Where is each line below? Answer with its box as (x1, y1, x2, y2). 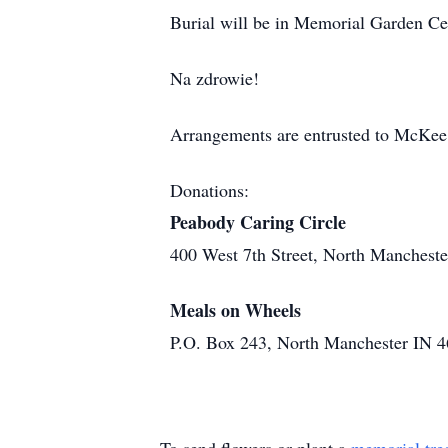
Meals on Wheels (170, 297, 301, 323)
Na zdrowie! (170, 66, 259, 90)
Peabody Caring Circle (170, 209, 346, 235)
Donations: (170, 178, 249, 202)
